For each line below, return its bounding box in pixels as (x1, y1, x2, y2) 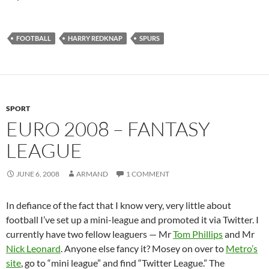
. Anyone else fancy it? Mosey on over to (61, 242, 226, 254)
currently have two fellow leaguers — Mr (6, 228, 173, 240)
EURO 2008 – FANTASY (6, 116, 210, 141)
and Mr (223, 228, 255, 240)
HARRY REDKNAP (68, 34, 122, 42)
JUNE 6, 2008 (16, 169, 59, 178)
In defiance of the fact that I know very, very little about (6, 199, 231, 211)
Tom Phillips (173, 228, 223, 240)
